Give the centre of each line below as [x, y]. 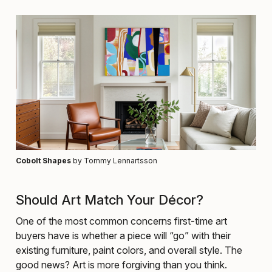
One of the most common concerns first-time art [121, 221]
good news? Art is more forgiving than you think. [121, 264]
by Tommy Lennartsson [114, 160]
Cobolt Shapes [43, 160]
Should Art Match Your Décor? [110, 199]
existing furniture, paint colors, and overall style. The [129, 250]
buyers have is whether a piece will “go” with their [123, 235]
